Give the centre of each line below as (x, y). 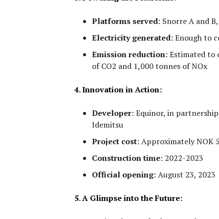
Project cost (114, 142)
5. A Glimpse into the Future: (128, 198)
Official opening (123, 175)
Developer (112, 113)
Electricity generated (131, 38)
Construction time (126, 158)
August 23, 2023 (186, 175)
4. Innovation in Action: (118, 90)
